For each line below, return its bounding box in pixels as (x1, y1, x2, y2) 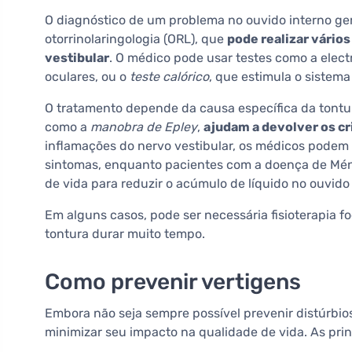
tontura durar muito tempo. (45, 226, 205, 242)
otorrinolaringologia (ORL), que (45, 31, 227, 47)
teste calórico (130, 69, 209, 85)
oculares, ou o (45, 69, 130, 85)
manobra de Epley (90, 119, 197, 135)
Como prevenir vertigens (45, 269, 301, 295)
